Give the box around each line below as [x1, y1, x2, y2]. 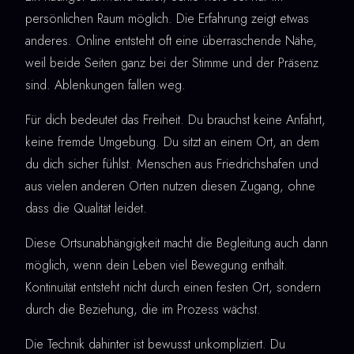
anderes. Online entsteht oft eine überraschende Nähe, [25, 32, 317, 51]
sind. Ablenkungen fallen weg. [25, 76, 186, 95]
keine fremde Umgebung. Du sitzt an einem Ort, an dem [25, 133, 319, 152]
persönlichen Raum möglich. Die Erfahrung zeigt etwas [25, 9, 309, 28]
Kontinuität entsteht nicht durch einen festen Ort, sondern [25, 278, 321, 297]
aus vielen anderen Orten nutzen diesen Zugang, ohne [25, 177, 315, 196]
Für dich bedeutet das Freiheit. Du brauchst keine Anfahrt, [25, 111, 326, 130]
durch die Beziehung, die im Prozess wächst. [25, 300, 261, 319]
